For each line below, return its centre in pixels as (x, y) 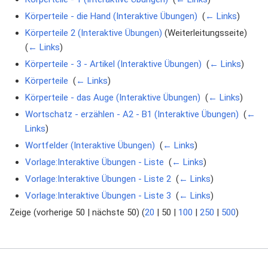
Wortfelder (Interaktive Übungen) (90, 146)
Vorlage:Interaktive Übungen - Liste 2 (98, 179)
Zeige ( (23, 213)
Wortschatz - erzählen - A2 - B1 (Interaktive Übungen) (132, 115)
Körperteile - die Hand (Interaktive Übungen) (111, 16)
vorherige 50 (61, 213)
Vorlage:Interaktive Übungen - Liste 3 (98, 196)
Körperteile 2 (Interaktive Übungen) (93, 33)
